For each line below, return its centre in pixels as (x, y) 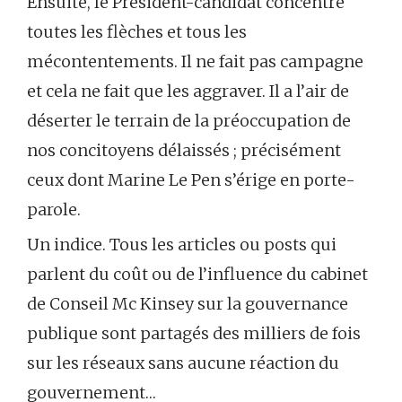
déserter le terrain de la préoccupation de (189, 121)
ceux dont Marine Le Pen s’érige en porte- (191, 180)
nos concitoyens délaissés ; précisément (184, 151)
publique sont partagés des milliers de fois (194, 334)
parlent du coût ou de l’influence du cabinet (197, 275)
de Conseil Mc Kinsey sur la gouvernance (188, 304)
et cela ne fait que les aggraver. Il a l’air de (188, 92)
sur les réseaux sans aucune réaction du (183, 363)
